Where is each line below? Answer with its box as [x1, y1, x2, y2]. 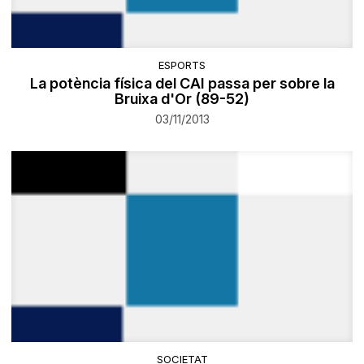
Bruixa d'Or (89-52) [115, 90, 249, 108]
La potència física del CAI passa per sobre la [29, 75, 335, 93]
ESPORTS [158, 58, 206, 72]
